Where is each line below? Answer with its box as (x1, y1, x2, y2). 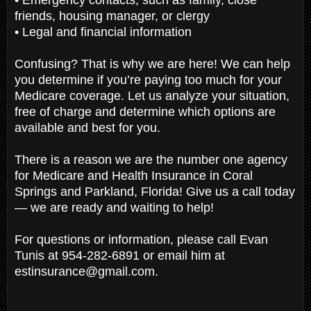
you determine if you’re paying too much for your (15, 72, 282, 87)
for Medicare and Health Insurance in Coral (15, 168, 253, 183)
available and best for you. (15, 120, 164, 135)
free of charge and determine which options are (15, 104, 276, 119)
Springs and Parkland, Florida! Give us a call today (15, 184, 295, 199)
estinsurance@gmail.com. (15, 264, 158, 278)
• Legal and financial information (15, 24, 195, 39)
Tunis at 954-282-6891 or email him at (15, 248, 225, 262)
